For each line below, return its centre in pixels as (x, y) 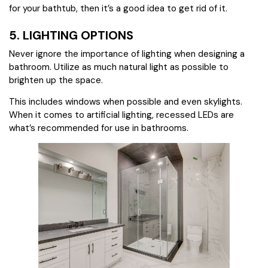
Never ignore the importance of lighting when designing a (127, 54)
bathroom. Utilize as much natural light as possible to (119, 67)
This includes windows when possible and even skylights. (126, 102)
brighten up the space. (56, 80)
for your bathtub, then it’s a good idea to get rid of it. (118, 9)
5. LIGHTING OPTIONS (71, 36)
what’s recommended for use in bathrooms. (99, 128)
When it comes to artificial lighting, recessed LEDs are (121, 115)
